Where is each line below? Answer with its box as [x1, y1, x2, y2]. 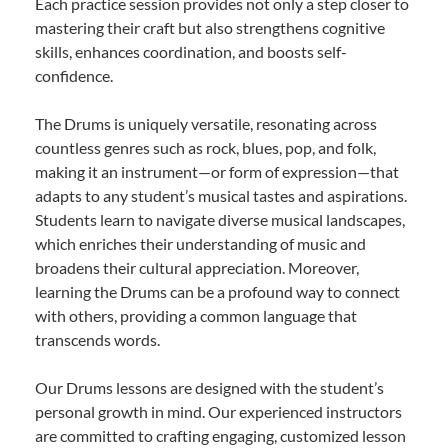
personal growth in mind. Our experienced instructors [35, 402, 402, 422]
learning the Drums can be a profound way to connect [35, 282, 400, 302]
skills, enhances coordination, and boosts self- [35, 42, 347, 62]
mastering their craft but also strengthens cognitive [35, 18, 385, 38]
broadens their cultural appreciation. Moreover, [35, 258, 359, 278]
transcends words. [35, 330, 160, 350]
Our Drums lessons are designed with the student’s [35, 378, 384, 398]
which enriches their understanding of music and [35, 234, 366, 254]
